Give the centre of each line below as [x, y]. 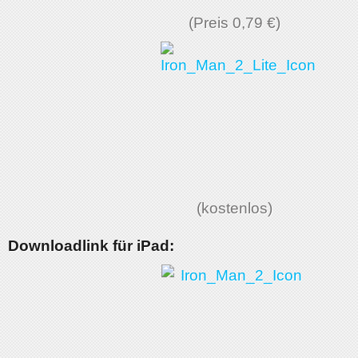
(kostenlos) [235, 208]
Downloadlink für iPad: [91, 246]
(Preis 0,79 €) [235, 23]
